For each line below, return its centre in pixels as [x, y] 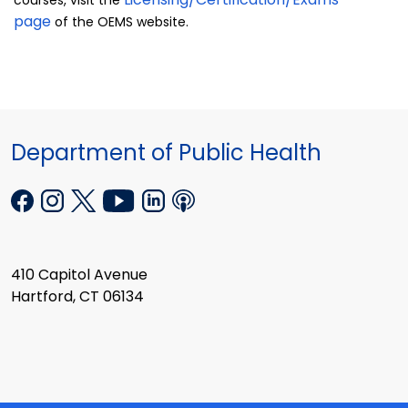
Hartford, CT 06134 [77, 297]
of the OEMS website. [120, 22]
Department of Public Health [166, 153]
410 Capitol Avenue [79, 275]
